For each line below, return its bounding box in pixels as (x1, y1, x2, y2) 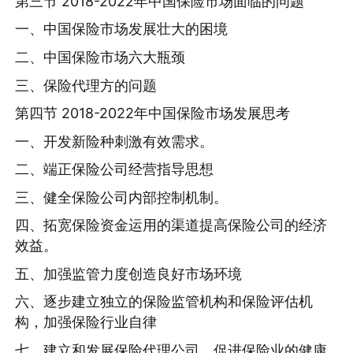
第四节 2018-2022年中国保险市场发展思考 (15, 105, 291, 122)
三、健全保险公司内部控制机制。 (15, 188, 229, 206)
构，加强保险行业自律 (15, 314, 158, 331)
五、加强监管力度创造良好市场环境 (15, 265, 243, 282)
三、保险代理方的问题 (15, 76, 158, 94)
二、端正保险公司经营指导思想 (15, 161, 214, 178)
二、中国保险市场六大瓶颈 (15, 49, 186, 66)
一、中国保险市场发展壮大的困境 (15, 20, 229, 38)
